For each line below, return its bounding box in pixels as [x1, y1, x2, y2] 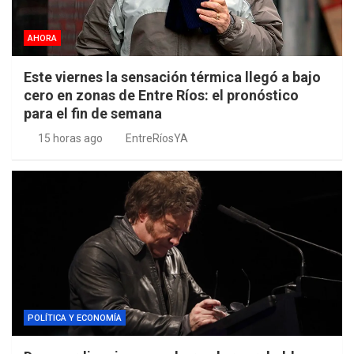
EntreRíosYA [126, 132, 188, 145]
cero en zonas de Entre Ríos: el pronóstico [24, 87, 299, 104]
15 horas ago [37, 132, 103, 145]
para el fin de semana [24, 105, 162, 122]
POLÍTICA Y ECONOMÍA [28, 313, 122, 324]
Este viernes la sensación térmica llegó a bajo [24, 69, 321, 86]
